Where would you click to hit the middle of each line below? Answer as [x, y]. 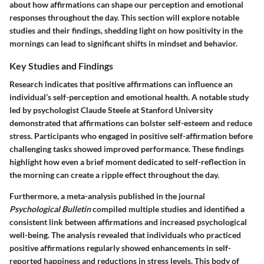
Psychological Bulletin [50, 209]
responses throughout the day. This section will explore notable [124, 17]
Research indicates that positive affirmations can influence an [121, 84]
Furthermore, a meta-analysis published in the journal [107, 196]
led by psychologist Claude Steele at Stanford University [111, 110]
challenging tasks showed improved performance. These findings [127, 149]
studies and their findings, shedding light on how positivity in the [126, 30]
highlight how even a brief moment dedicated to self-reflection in [128, 162]
